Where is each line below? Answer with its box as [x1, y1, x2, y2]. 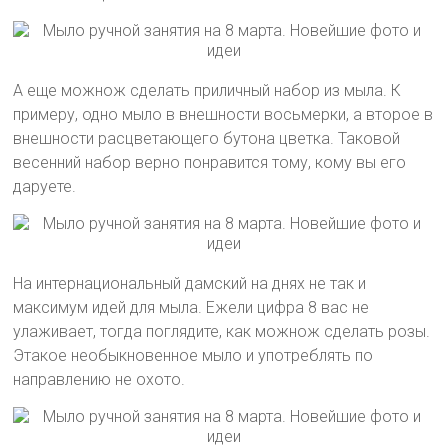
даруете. [13, 177, 77, 196]
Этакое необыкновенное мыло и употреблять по [13, 346, 374, 365]
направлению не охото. [13, 370, 186, 389]
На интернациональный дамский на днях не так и [13, 274, 367, 293]
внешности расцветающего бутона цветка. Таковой [13, 129, 401, 148]
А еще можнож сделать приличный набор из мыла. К [13, 81, 402, 100]
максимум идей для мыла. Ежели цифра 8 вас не [13, 298, 370, 317]
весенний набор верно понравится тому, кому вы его [13, 153, 407, 172]
